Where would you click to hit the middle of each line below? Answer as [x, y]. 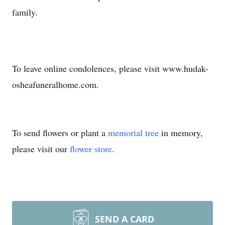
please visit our [41, 149]
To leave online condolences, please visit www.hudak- [110, 68]
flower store [91, 149]
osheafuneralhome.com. [55, 84]
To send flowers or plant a [60, 133]
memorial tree [133, 133]
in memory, [181, 133]
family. [25, 12]
